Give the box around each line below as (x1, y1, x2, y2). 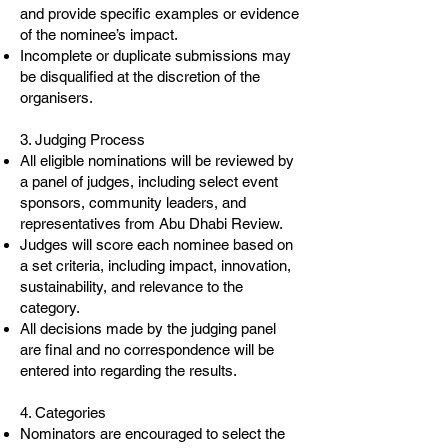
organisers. (20, 89, 93, 106)
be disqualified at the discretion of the (20, 68, 260, 85)
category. (20, 299, 80, 316)
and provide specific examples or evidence (20, 5, 299, 22)
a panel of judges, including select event (20, 173, 278, 190)
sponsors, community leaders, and (20, 194, 246, 211)
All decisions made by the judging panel (20, 320, 276, 337)
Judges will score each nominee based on (20, 236, 293, 253)
